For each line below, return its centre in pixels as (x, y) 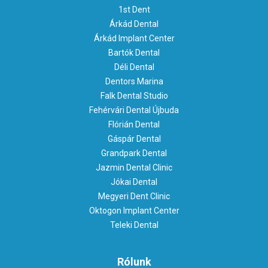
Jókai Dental (134, 182)
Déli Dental (134, 67)
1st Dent (134, 10)
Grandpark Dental (134, 153)
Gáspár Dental (134, 139)
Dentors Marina (134, 82)
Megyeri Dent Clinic (134, 197)
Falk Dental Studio (134, 96)
